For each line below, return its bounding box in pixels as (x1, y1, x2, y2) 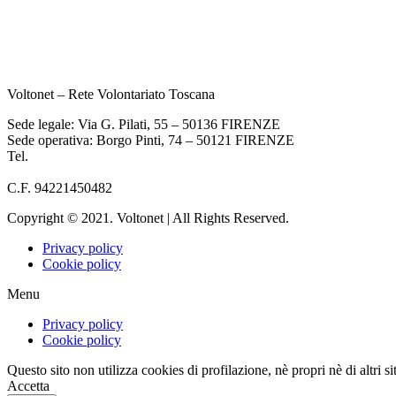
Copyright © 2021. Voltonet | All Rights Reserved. (7, 210, 289, 225)
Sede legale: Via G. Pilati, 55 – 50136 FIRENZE (7, 117, 280, 132)
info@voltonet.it (7, 164, 98, 179)
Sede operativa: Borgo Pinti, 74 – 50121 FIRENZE (7, 133, 294, 148)
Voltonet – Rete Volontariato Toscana (7, 87, 215, 102)
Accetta (7, 378, 49, 393)
